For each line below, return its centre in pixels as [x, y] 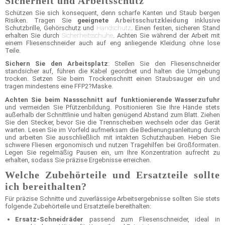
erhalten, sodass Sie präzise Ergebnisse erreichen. [78, 160]
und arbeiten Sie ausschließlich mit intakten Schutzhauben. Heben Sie [113, 137]
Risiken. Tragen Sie [41, 20]
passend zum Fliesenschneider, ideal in [152, 219]
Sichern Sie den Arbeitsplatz [57, 64]
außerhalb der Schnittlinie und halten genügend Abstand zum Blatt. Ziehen [113, 115]
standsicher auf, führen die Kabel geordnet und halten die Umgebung [113, 71]
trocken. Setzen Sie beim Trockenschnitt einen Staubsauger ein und [113, 79]
